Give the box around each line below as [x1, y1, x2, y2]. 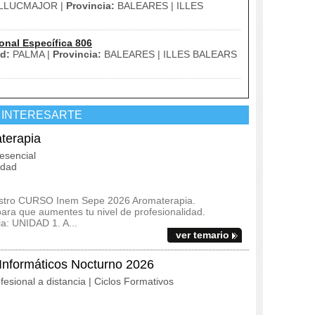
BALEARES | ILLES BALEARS [101, 49, 237, 60]
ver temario [176, 229, 229, 240]
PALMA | [10, 49, 53, 60]
